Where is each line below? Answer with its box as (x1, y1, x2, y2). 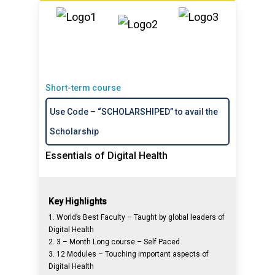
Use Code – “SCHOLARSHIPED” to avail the (50, 107, 219, 117)
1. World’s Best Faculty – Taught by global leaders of (48, 213, 225, 222)
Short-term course (45, 83, 122, 93)
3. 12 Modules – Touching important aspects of (48, 250, 209, 258)
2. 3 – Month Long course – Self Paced (48, 238, 180, 246)
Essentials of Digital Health (45, 150, 168, 161)
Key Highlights (48, 196, 107, 206)
